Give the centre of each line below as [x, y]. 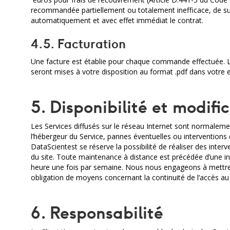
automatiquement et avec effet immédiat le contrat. [117, 20]
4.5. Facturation [78, 44]
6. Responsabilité [97, 213]
